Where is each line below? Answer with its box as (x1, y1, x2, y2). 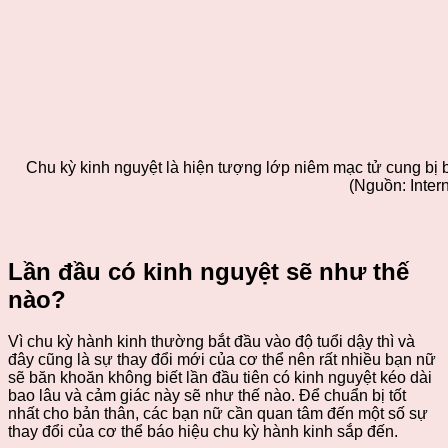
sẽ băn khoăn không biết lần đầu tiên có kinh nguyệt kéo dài (8, 369, 432, 387)
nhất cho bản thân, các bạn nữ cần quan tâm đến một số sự (8, 405, 428, 423)
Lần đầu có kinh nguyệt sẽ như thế (8, 257, 409, 285)
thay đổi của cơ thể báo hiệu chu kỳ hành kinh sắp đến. (8, 423, 398, 441)
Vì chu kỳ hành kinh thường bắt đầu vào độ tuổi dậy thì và (8, 333, 415, 351)
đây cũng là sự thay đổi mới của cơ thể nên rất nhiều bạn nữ (8, 351, 436, 369)
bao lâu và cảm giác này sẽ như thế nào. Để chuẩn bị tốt (8, 387, 406, 405)
